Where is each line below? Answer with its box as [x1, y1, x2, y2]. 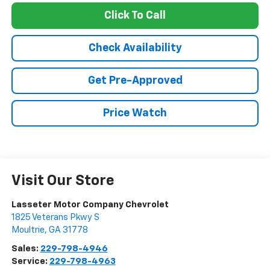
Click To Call [104, 10, 166, 22]
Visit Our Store [11, 174, 115, 189]
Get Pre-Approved [87, 75, 183, 87]
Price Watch [103, 108, 167, 119]
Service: [11, 257, 49, 266]
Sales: [11, 244, 40, 254]
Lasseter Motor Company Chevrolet [11, 200, 169, 210]
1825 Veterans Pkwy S [11, 213, 99, 222]
